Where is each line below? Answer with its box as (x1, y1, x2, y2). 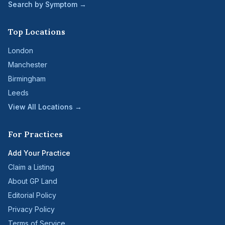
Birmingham (8, 74, 46, 83)
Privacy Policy (8, 205, 55, 213)
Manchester (8, 60, 47, 69)
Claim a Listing (8, 163, 54, 171)
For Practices (8, 129, 63, 139)
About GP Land (8, 177, 57, 185)
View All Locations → (8, 102, 82, 111)
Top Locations (8, 27, 65, 37)
